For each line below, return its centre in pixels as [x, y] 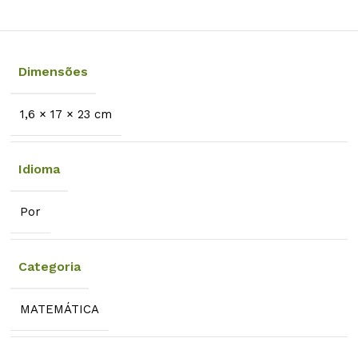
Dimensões [54, 71]
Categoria [50, 266]
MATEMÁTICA [60, 309]
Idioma [40, 169]
